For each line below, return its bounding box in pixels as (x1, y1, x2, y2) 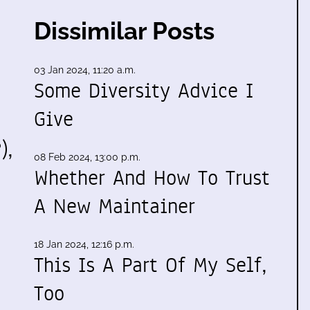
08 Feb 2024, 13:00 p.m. (34, 152, 140, 163)
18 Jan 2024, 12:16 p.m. (34, 239, 134, 250)
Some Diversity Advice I (34, 76, 253, 106)
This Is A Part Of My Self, (34, 250, 267, 280)
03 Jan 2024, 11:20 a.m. (34, 64, 136, 76)
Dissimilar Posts (34, 17, 215, 46)
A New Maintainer (34, 192, 195, 221)
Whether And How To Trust (34, 163, 270, 193)
